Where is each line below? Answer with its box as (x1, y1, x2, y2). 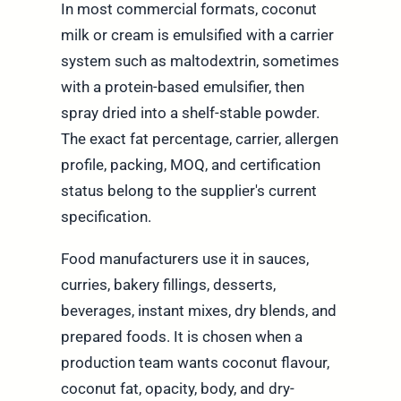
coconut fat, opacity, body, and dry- (60, 379, 294, 397)
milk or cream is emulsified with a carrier (60, 25, 334, 44)
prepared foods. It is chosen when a (60, 327, 303, 346)
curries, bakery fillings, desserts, (60, 275, 276, 294)
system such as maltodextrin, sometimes (60, 51, 339, 70)
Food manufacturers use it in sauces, (60, 249, 309, 268)
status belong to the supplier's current (60, 181, 317, 200)
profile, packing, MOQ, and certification (60, 155, 320, 174)
